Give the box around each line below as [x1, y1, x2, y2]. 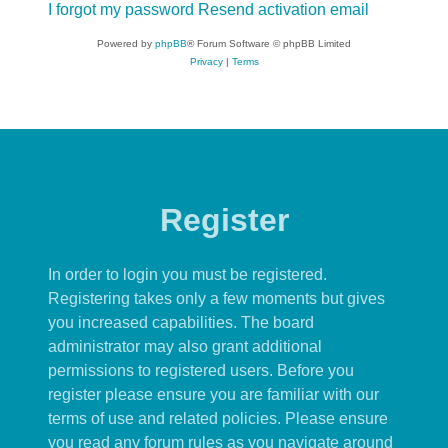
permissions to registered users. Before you [48, 362, 354, 379]
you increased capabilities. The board [48, 314, 314, 331]
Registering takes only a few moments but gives [48, 290, 385, 307]
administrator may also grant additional [48, 338, 322, 355]
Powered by [97, 38, 155, 49]
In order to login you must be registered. [48, 266, 327, 283]
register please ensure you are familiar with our [48, 386, 379, 403]
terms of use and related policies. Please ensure [48, 410, 388, 427]
